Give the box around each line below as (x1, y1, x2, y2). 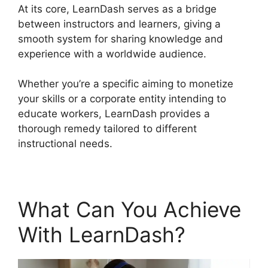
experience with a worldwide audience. (18, 47, 206, 60)
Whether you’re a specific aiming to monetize (18, 78, 233, 90)
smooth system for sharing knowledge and (18, 32, 223, 45)
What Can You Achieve (18, 197, 241, 223)
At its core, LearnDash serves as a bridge (18, 2, 217, 15)
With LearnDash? (18, 222, 185, 248)
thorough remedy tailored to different (18, 123, 197, 135)
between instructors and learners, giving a (18, 17, 221, 30)
